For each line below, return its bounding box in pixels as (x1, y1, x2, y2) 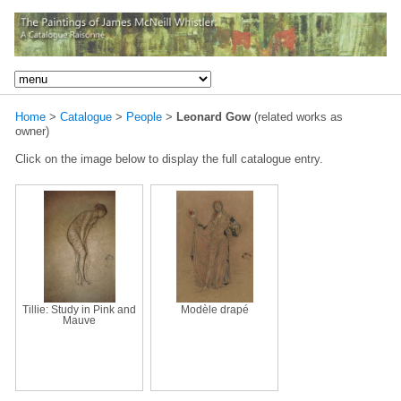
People (126, 109, 162, 124)
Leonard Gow (176, 109, 251, 124)
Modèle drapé (180, 303, 249, 315)
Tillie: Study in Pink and (22, 303, 136, 315)
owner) (15, 124, 49, 138)
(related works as (251, 109, 343, 124)
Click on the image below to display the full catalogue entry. (15, 151, 323, 166)
